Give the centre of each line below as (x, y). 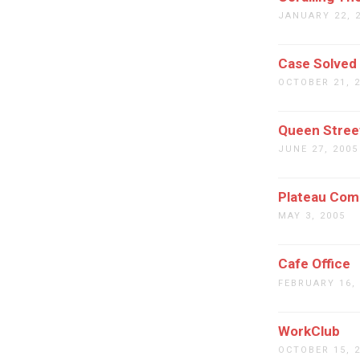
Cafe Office (314, 264)
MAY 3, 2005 (312, 216)
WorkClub (309, 331)
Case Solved (317, 63)
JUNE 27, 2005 (318, 149)
